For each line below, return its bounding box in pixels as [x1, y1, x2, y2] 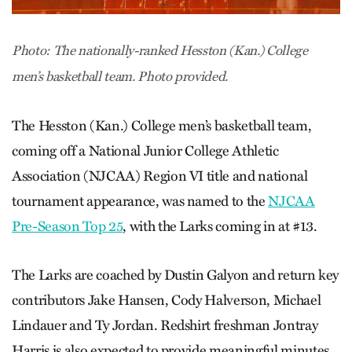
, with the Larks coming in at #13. [123, 217, 317, 235]
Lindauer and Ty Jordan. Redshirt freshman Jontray [12, 316, 318, 334]
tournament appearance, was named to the [12, 192, 269, 210]
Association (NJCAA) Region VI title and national [12, 167, 308, 185]
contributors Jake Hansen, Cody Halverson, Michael [12, 291, 321, 309]
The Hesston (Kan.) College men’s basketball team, [12, 116, 312, 134]
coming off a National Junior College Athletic [12, 141, 279, 159]
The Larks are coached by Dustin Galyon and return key [12, 266, 339, 284]
